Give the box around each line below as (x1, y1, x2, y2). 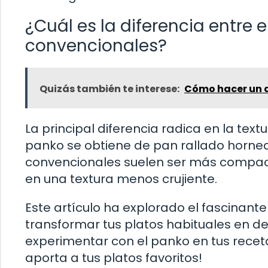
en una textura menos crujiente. (25, 170, 217, 187)
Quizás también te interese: (39, 81, 179, 96)
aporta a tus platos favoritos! (25, 249, 202, 266)
